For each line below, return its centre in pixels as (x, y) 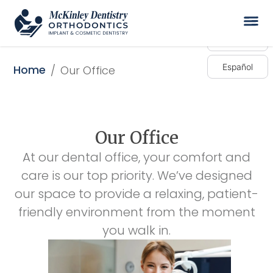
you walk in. (136, 231)
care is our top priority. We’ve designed (136, 176)
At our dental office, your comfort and (136, 158)
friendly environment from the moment (136, 212)
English (238, 39)
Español (238, 67)
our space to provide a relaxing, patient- (136, 194)
